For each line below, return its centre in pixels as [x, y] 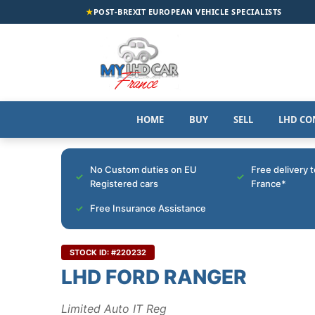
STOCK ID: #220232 [108, 252]
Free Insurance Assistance [148, 208]
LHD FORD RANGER [154, 277]
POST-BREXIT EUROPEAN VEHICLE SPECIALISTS [187, 12]
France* [269, 183]
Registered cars [124, 183]
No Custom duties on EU [143, 169]
